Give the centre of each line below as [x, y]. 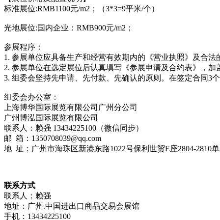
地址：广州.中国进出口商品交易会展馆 [72, 206]
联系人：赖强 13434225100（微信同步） [74, 128]
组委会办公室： [31, 97]
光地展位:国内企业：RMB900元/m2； [69, 27]
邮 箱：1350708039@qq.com [53, 138]
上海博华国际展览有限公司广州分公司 [71, 107]
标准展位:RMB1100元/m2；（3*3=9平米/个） [82, 8]
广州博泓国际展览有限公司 [51, 117]
